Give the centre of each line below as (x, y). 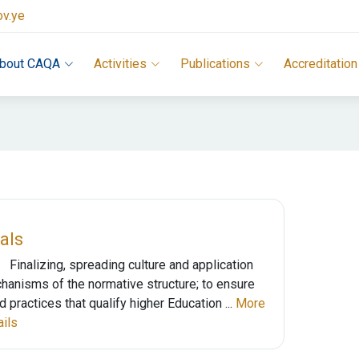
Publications (215, 64)
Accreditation (321, 64)
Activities (120, 64)
